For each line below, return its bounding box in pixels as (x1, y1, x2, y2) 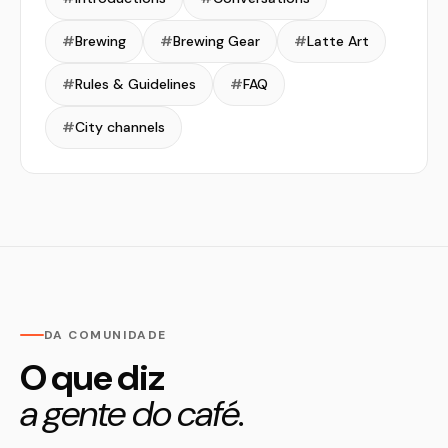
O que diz (20, 354, 164, 401)
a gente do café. (20, 390, 245, 437)
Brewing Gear (173, 32, 260, 50)
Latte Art (307, 32, 369, 50)
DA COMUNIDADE (44, 327, 167, 343)
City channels (75, 118, 165, 136)
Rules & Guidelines (75, 75, 196, 93)
